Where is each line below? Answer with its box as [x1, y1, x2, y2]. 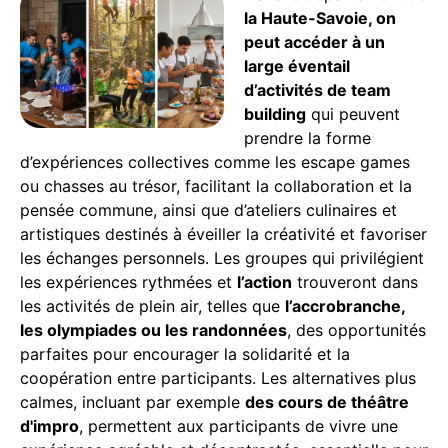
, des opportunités [287, 319, 426, 340]
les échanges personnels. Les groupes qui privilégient [20, 247, 424, 268]
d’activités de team [244, 79, 391, 100]
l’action [237, 271, 292, 292]
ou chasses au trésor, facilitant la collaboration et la [20, 175, 412, 196]
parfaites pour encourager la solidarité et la [20, 343, 350, 364]
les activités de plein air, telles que [20, 295, 285, 316]
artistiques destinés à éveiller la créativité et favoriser [20, 223, 427, 244]
